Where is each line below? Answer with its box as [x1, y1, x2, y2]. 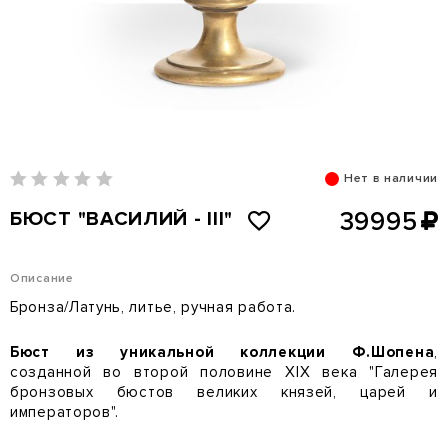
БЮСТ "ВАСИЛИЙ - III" [10, 207, 233, 231]
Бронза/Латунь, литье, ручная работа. [10, 298, 297, 316]
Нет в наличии [343, 170, 438, 185]
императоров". [10, 403, 120, 421]
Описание [10, 271, 74, 285]
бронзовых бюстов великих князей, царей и [10, 383, 438, 401]
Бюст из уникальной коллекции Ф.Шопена [10, 343, 435, 361]
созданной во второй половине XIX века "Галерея [10, 363, 438, 381]
